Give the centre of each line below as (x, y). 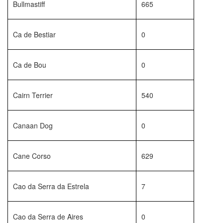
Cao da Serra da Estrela (51, 186)
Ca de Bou (30, 65)
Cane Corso (32, 156)
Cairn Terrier (33, 95)
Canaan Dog (33, 125)
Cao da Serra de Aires (48, 217)
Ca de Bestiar (34, 34)
